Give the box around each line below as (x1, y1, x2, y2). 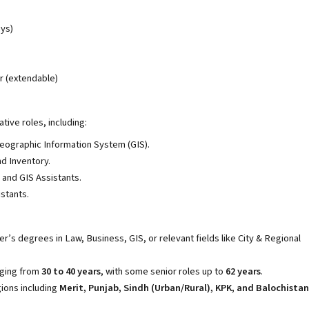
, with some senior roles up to (101, 264, 226, 279)
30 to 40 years (41, 264, 101, 279)
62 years (226, 264, 261, 279)
